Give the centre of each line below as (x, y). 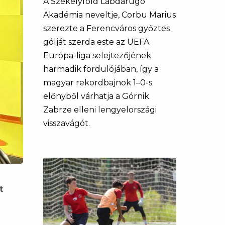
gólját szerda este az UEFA (96, 42)
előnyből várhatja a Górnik (96, 96)
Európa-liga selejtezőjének (97, 55)
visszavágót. (67, 123)
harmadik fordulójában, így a (101, 69)
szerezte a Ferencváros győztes (106, 28)
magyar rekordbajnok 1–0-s (98, 83)
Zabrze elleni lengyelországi (100, 110)
